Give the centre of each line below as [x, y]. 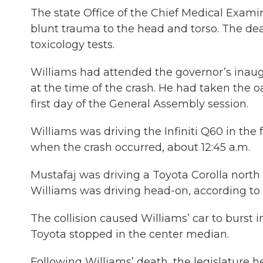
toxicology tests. [73, 45]
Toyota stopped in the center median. [130, 234]
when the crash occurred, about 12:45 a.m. [140, 147]
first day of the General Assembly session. [139, 104]
